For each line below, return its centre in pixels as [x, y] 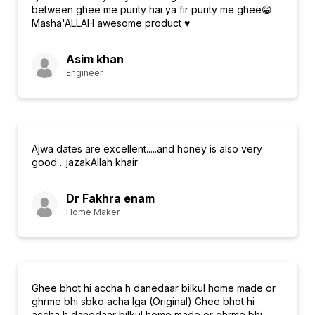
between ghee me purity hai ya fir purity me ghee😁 [152, 9]
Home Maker [93, 212]
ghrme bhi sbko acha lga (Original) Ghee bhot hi [143, 301]
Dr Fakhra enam [110, 198]
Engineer [84, 73]
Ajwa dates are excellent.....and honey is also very [147, 149]
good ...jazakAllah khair [85, 162]
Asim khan [95, 59]
